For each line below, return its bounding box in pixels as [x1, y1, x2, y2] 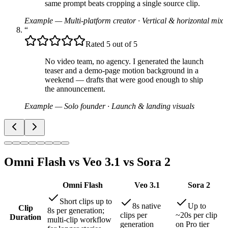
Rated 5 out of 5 [85, 40, 137, 49]
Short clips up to [60, 196, 112, 206]
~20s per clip [176, 210, 217, 219]
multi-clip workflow [47, 215, 111, 224]
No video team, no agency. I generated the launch [45, 57, 204, 66]
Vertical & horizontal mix [142, 16, 223, 25]
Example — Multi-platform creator [24, 16, 136, 25]
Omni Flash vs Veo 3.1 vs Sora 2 [4, 155, 170, 169]
